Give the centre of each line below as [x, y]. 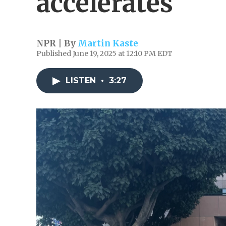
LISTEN [82, 80]
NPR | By [57, 43]
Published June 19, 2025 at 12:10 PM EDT [104, 53]
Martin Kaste [108, 43]
